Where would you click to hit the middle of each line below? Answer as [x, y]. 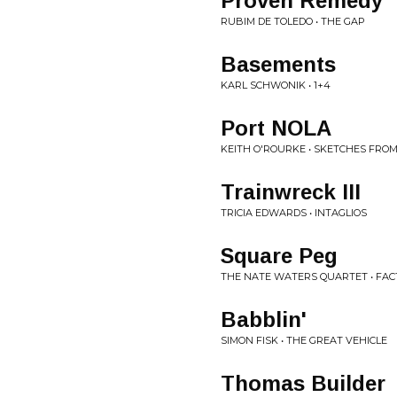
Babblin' [264, 319]
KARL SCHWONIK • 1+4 [276, 85]
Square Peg [279, 256]
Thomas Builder [303, 383]
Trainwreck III [291, 192]
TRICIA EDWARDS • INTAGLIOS [294, 213]
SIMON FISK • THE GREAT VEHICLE [304, 340]
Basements [278, 64]
